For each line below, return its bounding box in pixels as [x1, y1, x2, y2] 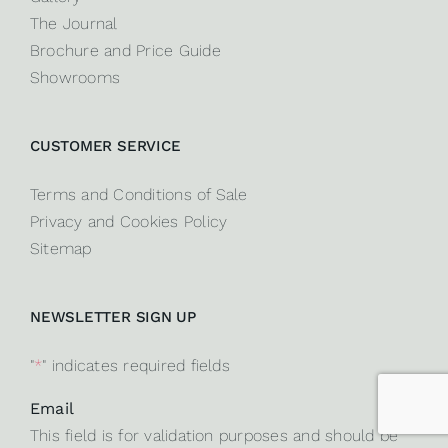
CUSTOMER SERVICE [29, 136, 181, 155]
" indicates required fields [42, 355, 230, 375]
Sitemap [29, 238, 92, 258]
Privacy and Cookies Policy [29, 211, 228, 231]
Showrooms [29, 67, 121, 87]
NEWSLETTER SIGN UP [29, 307, 196, 326]
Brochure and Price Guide [29, 40, 221, 60]
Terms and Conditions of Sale [29, 184, 248, 204]
